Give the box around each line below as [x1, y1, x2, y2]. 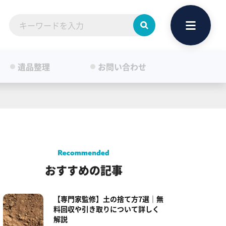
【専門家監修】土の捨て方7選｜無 [53, 194, 163, 204]
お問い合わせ [98, 61, 146, 73]
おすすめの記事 [45, 161, 123, 178]
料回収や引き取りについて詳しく [53, 204, 159, 214]
